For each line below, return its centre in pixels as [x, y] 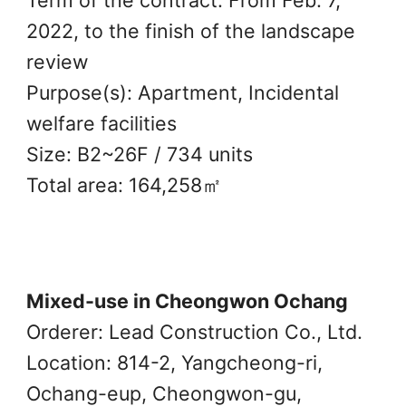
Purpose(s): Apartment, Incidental [182, 92]
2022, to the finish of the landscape [190, 30]
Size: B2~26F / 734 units [139, 154]
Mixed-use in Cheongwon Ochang [187, 300]
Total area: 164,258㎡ [124, 184]
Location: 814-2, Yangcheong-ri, [174, 362]
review [57, 61]
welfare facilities [101, 123]
